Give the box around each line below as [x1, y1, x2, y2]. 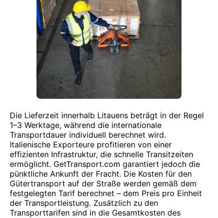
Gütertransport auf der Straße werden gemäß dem [10, 179, 197, 188]
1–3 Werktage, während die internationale [10, 120, 162, 130]
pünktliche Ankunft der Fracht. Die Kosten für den [10, 169, 192, 179]
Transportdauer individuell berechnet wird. [10, 130, 166, 140]
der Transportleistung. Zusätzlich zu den [10, 198, 158, 208]
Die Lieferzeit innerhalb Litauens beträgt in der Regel [10, 110, 204, 120]
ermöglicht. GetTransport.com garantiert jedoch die [10, 159, 200, 169]
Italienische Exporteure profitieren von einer [10, 140, 172, 149]
